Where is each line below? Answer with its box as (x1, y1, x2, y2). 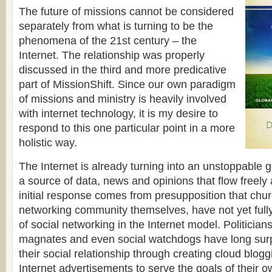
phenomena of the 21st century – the (19, 35, 197, 47)
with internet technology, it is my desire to (19, 107, 218, 120)
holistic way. (19, 137, 77, 149)
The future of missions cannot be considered (19, 5, 234, 18)
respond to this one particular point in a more (19, 122, 235, 134)
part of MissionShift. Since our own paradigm (19, 78, 236, 90)
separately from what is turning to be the (19, 20, 213, 32)
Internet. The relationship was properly (19, 49, 205, 61)
